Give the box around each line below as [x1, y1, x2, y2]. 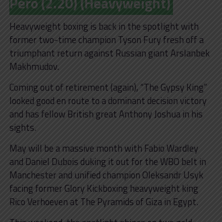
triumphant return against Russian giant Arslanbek [9, 46, 210, 60]
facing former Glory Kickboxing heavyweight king [9, 181, 198, 195]
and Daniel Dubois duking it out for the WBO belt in [9, 154, 206, 168]
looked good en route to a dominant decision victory [9, 93, 207, 108]
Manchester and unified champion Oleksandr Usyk [9, 167, 203, 182]
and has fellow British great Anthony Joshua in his [9, 107, 203, 121]
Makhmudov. [9, 59, 59, 73]
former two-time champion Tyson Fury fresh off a [9, 32, 204, 47]
